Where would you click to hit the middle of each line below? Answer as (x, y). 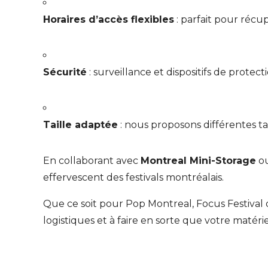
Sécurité (65, 72)
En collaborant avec (92, 161)
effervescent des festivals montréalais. (133, 178)
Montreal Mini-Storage (198, 161)
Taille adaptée (80, 125)
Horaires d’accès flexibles (109, 20)
